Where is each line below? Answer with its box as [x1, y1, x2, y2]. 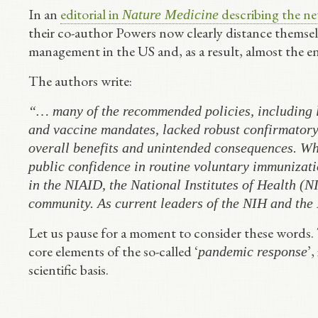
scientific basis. [28, 261, 109, 280]
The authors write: [28, 72, 132, 91]
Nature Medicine [122, 6, 219, 23]
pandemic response [198, 243, 307, 260]
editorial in [60, 5, 122, 24]
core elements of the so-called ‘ [28, 242, 198, 261]
